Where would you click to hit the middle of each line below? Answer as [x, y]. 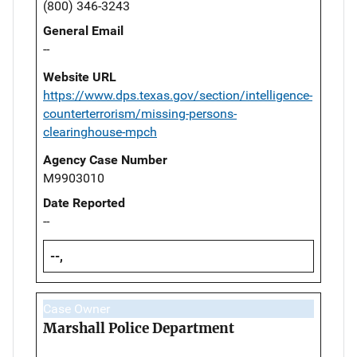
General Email [83, 30]
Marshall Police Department [139, 328]
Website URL [80, 76]
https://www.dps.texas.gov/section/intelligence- [178, 95]
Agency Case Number [105, 159]
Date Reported [84, 202]
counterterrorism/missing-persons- [140, 113]
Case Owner [76, 308]
